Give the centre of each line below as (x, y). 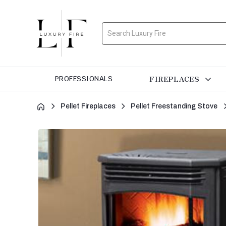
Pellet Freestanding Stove (174, 106)
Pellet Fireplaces (88, 106)
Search (113, 27)
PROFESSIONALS (84, 79)
